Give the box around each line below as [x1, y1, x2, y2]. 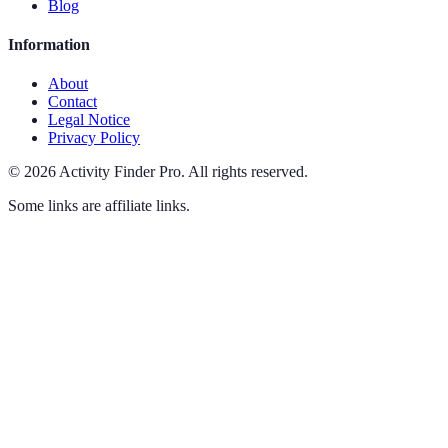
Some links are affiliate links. [8, 197, 190, 215]
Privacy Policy [48, 129, 140, 147]
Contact [48, 93, 97, 111]
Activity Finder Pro [59, 163, 181, 181]
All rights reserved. [188, 163, 308, 181]
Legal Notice [48, 111, 130, 129]
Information [8, 35, 90, 53]
